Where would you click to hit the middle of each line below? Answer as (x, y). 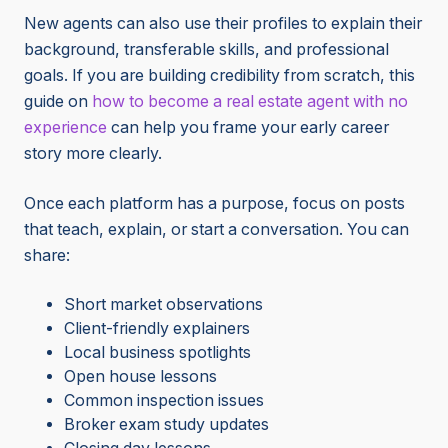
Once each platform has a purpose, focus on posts (214, 204)
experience (65, 128)
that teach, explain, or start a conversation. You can (216, 230)
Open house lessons (140, 377)
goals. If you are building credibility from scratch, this (219, 76)
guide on (58, 102)
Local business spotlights (157, 353)
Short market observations (163, 305)
